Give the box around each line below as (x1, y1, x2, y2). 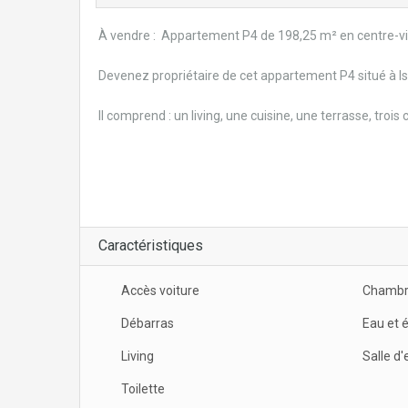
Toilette (121, 381, 165, 396)
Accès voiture (121, 282, 199, 298)
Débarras (121, 315, 174, 331)
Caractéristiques (98, 236, 203, 254)
